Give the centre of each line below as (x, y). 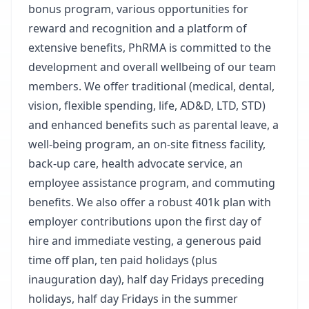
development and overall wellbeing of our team (152, 67)
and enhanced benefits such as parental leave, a (153, 125)
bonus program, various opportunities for (138, 9)
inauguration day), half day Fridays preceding (146, 279)
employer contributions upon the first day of (145, 221)
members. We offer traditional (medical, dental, (151, 86)
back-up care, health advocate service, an (136, 163)
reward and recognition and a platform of (138, 28)
